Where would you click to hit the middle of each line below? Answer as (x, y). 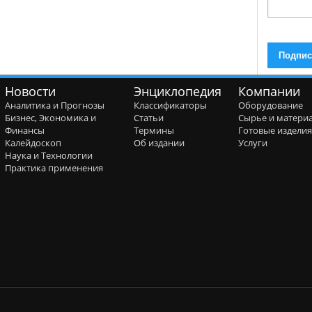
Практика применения (54, 168)
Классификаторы (171, 105)
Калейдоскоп (33, 143)
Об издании (159, 143)
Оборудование (271, 105)
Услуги (253, 143)
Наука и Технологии (48, 155)
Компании (270, 91)
